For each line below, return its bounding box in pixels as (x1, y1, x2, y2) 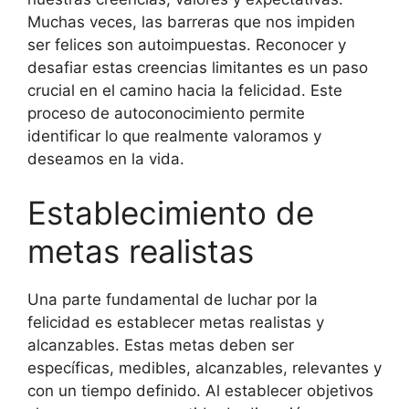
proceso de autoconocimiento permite (27, 103, 305, 122)
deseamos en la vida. (27, 149, 184, 168)
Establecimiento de (27, 194, 314, 232)
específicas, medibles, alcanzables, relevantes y (27, 359, 382, 377)
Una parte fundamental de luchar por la (27, 290, 318, 309)
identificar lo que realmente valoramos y (27, 126, 321, 145)
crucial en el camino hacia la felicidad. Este (27, 80, 342, 100)
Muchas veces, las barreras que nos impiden (27, 12, 355, 31)
